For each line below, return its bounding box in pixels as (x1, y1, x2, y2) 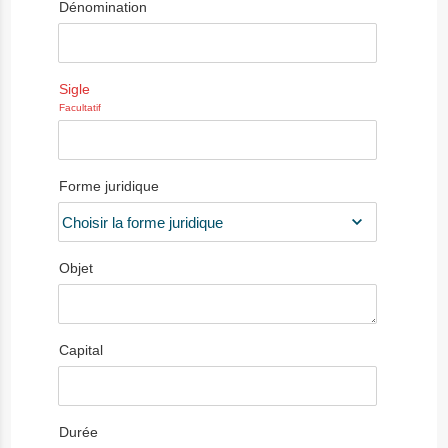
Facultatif (59, 102, 102, 113)
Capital (59, 342, 104, 358)
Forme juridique (59, 178, 160, 194)
